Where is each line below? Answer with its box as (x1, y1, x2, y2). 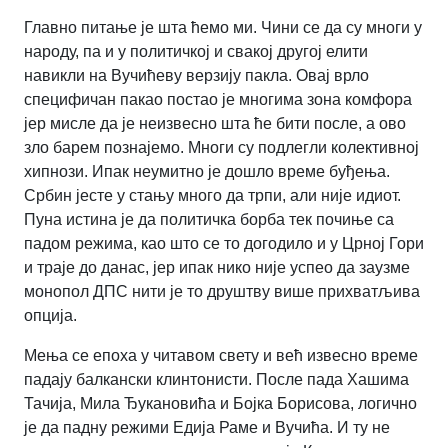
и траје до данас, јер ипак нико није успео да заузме (24, 259, 410, 277)
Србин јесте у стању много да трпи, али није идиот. (24, 187, 401, 205)
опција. (24, 307, 77, 325)
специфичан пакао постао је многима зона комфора (24, 91, 412, 109)
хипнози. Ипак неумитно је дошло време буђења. (24, 163, 390, 181)
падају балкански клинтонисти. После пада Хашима (24, 371, 409, 389)
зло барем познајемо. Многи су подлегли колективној (24, 139, 419, 157)
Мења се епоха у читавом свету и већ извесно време (24, 347, 418, 365)
